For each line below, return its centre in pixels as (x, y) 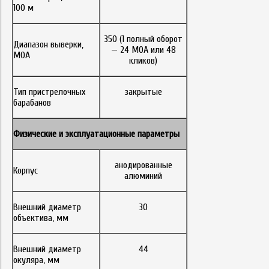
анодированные (143, 165)
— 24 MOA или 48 (143, 50)
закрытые (143, 92)
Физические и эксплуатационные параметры (96, 134)
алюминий (143, 176)
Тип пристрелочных (49, 92)
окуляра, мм (36, 260)
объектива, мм (41, 218)
